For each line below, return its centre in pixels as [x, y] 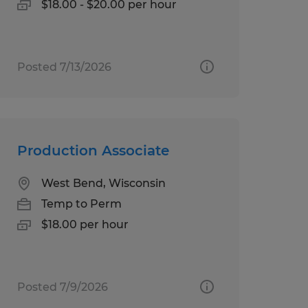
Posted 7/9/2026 [62, 287]
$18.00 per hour [85, 224]
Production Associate [93, 150]
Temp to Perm [81, 203]
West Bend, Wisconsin [103, 183]
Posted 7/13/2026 [64, 67]
